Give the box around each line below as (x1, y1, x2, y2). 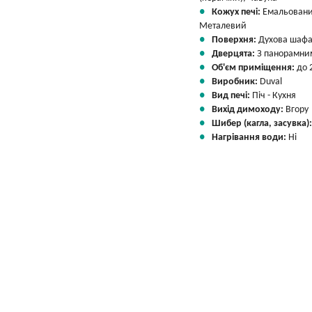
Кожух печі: (212, 7, 263, 17)
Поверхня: (212, 35, 258, 45)
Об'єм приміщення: (212, 63, 297, 73)
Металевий (199, 21, 247, 31)
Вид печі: (212, 91, 252, 101)
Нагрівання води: (212, 132, 288, 143)
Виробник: (212, 77, 260, 87)
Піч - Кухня (252, 91, 296, 101)
